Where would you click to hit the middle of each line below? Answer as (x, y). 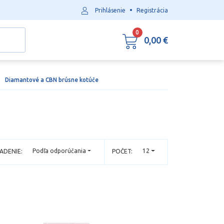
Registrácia (152, 10)
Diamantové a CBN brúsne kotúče (52, 80)
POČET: (122, 151)
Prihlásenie (110, 10)
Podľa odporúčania (59, 151)
